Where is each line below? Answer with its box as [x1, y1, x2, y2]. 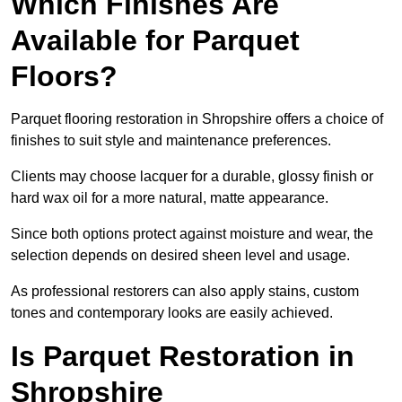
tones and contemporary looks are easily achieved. [11, 305, 333, 321]
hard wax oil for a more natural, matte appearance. [11, 190, 328, 206]
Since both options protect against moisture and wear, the [11, 226, 373, 242]
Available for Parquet [11, 24, 300, 57]
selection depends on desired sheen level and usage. [11, 248, 350, 264]
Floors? [11, 60, 118, 93]
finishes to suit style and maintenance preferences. [11, 133, 331, 149]
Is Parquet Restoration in [11, 340, 354, 373]
